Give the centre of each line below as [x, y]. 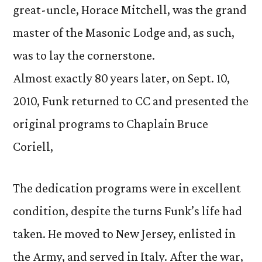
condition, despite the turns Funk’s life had [127, 211]
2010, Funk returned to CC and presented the [131, 101]
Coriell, [33, 146]
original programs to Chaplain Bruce [111, 124]
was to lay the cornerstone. [84, 55]
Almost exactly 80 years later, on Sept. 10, [121, 78]
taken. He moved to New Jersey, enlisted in [124, 234]
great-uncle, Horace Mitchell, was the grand [130, 10]
